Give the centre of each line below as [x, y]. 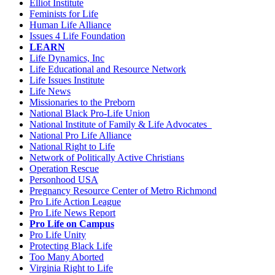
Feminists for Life [64, 14]
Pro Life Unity [58, 235]
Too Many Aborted [67, 257]
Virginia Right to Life [71, 268]
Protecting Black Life [71, 246]
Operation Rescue [64, 169]
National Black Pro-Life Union [90, 114]
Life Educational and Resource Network [108, 69]
